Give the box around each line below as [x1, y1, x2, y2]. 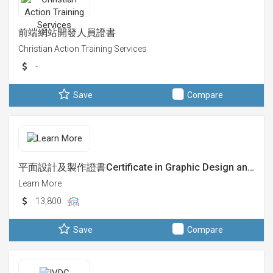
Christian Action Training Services [18, 44, 147, 54]
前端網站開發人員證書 [18, 27, 116, 38]
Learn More [18, 179, 62, 188]
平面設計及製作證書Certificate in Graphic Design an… [18, 161, 254, 173]
